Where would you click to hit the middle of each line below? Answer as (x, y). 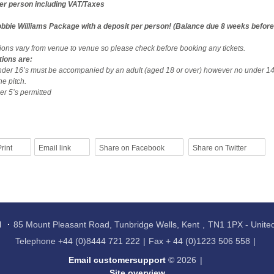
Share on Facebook (131, 148)
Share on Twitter (219, 148)
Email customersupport (117, 260)
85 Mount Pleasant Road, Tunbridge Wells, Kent (107, 225)
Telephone (35, 241)
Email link (54, 148)
